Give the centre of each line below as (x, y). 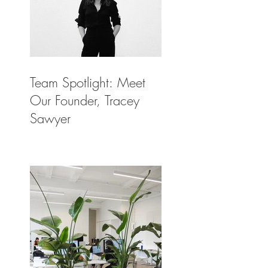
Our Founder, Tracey (85, 101)
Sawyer (50, 119)
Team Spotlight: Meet (88, 83)
